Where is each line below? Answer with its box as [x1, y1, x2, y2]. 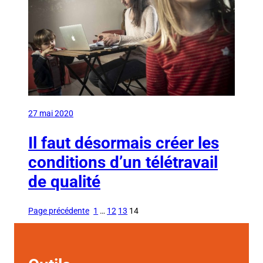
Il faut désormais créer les [28, 133, 219, 153]
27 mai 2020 [28, 108, 73, 118]
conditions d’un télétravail [28, 152, 218, 172]
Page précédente [28, 205, 89, 215]
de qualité [28, 171, 100, 191]
